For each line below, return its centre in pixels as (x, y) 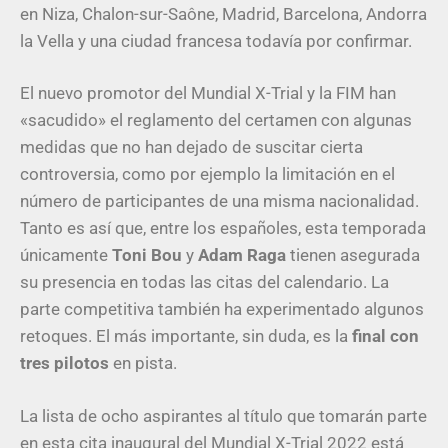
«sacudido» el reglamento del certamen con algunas (216, 120)
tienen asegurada (353, 255)
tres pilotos (64, 363)
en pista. (143, 363)
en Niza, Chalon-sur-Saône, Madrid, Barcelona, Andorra (223, 13)
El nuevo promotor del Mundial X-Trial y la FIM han (208, 93)
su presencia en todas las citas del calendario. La (204, 282)
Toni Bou (147, 255)
